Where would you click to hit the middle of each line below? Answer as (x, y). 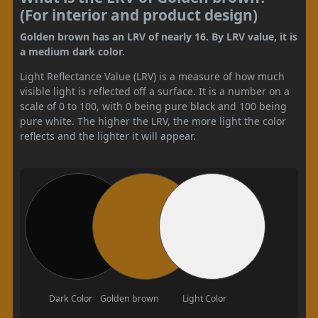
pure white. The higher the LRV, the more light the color (153, 121)
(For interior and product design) (139, 15)
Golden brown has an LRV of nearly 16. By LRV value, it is (159, 36)
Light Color (204, 298)
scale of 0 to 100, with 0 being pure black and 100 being (153, 106)
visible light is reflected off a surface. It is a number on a (155, 91)
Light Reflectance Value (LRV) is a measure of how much (152, 76)
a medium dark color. (72, 51)
